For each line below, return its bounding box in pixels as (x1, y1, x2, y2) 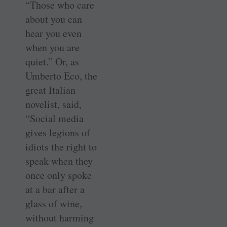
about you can (25, 12, 82, 26)
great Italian (25, 83, 75, 97)
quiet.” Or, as (25, 54, 79, 68)
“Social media (25, 111, 84, 125)
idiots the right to (25, 139, 97, 154)
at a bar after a (25, 182, 85, 196)
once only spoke (25, 168, 92, 182)
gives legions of (25, 125, 90, 139)
